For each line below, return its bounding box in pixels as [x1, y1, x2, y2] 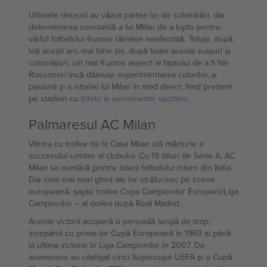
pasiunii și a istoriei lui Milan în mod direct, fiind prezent [29, 80, 232, 92]
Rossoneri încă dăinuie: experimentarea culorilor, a [29, 69, 216, 80]
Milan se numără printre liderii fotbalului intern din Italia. [29, 162, 232, 173]
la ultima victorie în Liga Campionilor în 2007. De [29, 239, 205, 251]
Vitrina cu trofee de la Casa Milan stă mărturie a [29, 138, 203, 150]
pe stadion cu [29, 92, 81, 104]
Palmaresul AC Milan [29, 114, 156, 134]
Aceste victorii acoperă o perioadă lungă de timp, [29, 215, 210, 227]
